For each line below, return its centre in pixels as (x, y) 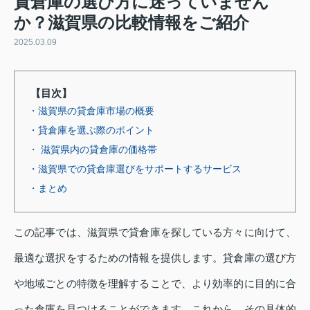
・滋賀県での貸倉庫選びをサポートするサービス (135, 169)
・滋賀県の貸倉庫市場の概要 (91, 111)
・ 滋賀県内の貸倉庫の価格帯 (93, 150)
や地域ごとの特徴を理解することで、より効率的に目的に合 (155, 284)
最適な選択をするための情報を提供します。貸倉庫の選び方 (155, 258)
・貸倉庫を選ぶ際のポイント (91, 130)
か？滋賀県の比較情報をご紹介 (131, 23)
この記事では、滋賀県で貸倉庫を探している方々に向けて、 (155, 232)
